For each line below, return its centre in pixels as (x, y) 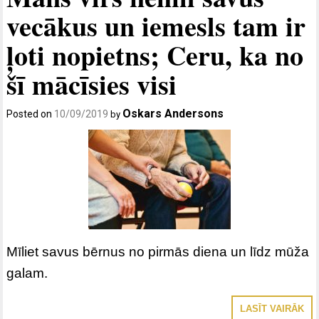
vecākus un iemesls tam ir (156, 26)
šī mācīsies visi (92, 85)
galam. (27, 273)
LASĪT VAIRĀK (272, 309)
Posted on (31, 114)
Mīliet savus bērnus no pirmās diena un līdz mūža (158, 252)
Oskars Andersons (173, 114)
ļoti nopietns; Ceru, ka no (155, 56)
